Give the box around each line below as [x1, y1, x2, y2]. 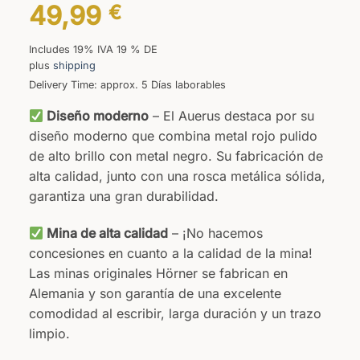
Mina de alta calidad [47, 225, 169, 242]
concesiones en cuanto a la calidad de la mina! [28, 245, 313, 262]
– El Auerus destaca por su [149, 108, 315, 125]
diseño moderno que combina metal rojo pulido [28, 128, 317, 145]
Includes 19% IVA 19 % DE [28, 43, 157, 56]
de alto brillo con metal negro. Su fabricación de [28, 148, 323, 165]
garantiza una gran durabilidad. [28, 188, 219, 205]
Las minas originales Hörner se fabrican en [28, 265, 288, 282]
